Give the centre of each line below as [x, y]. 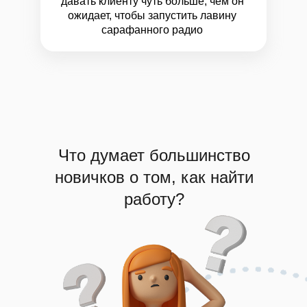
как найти [217, 177]
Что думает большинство [154, 155]
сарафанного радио [152, 30]
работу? [154, 199]
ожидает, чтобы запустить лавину [152, 15]
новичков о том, [118, 177]
